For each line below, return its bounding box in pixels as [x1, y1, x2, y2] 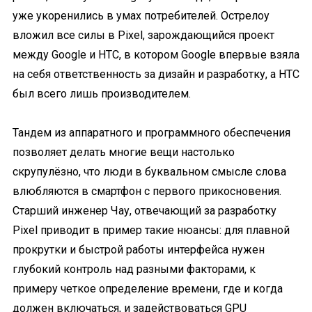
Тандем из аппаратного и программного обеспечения [13, 126, 290, 139]
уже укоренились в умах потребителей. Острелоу [13, 9, 270, 22]
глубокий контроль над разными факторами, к [13, 263, 256, 276]
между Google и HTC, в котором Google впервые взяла [13, 48, 299, 61]
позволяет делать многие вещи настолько [13, 146, 235, 159]
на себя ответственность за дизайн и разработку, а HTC [13, 68, 299, 81]
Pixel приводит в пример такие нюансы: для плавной [13, 224, 290, 237]
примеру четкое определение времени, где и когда [13, 282, 283, 295]
